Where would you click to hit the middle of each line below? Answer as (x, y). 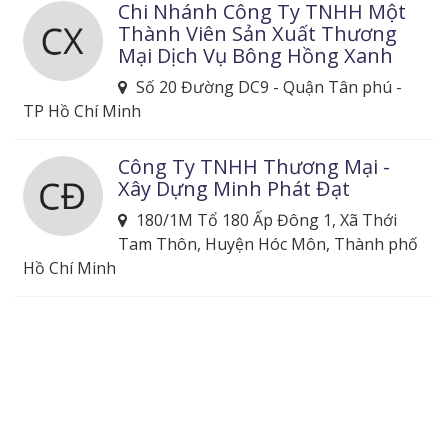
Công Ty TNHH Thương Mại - (254, 166)
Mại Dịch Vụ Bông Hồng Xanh (255, 55)
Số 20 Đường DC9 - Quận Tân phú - (267, 86)
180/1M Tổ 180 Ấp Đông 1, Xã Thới (264, 219)
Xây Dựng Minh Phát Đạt (234, 188)
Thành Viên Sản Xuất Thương (257, 33)
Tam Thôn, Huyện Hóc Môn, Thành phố (268, 243)
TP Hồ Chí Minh (82, 110)
